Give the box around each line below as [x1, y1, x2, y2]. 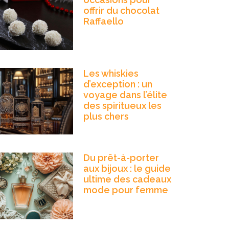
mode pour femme [83, 185, 168, 196]
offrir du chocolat [83, 5, 159, 16]
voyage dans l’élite [83, 89, 167, 101]
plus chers [83, 111, 129, 122]
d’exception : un [83, 79, 152, 90]
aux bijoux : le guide [83, 163, 171, 174]
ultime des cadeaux [83, 174, 171, 185]
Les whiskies [83, 68, 139, 79]
